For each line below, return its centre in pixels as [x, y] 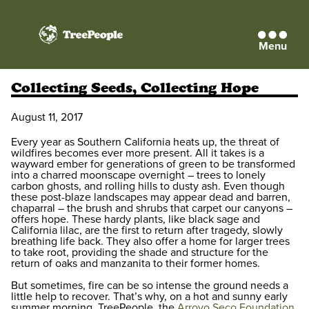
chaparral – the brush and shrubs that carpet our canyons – [152, 208]
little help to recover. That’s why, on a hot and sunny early [149, 296]
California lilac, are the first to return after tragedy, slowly [147, 230]
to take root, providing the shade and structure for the [140, 252]
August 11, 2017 [47, 117]
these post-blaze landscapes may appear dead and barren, [151, 197]
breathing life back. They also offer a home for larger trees [150, 241]
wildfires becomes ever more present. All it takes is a [138, 153]
